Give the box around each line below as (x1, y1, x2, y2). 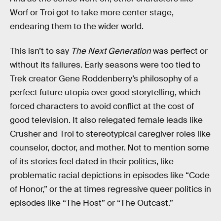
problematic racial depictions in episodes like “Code (10, 170, 210, 181)
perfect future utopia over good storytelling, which (10, 87, 201, 98)
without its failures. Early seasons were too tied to (10, 59, 200, 70)
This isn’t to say (10, 45, 69, 56)
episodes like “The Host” (10, 197, 105, 208)
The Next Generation (69, 45, 153, 56)
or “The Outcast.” (107, 197, 173, 208)
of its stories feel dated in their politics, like (10, 156, 174, 167)
